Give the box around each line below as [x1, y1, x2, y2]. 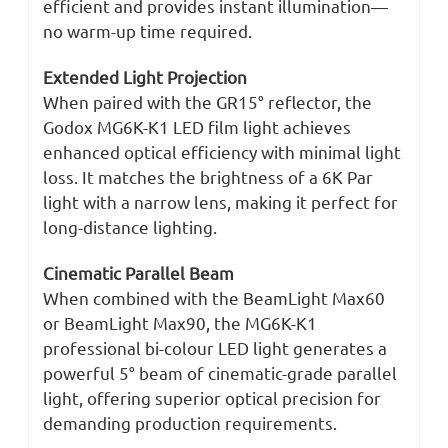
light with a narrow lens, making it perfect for [43, 191, 398, 213]
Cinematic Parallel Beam [43, 262, 234, 284]
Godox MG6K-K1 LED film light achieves [43, 116, 351, 138]
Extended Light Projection [43, 66, 247, 88]
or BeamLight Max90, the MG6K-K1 [43, 312, 317, 334]
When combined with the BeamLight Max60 [43, 287, 385, 309]
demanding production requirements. [43, 412, 337, 434]
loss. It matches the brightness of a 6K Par [43, 166, 373, 188]
